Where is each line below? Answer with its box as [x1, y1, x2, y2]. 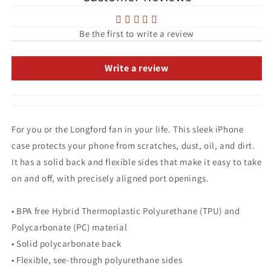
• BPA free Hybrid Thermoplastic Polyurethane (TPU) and [11, 204, 240, 217]
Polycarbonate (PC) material [11, 221, 128, 233]
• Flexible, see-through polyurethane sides [11, 253, 183, 266]
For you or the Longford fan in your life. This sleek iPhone [11, 123, 244, 135]
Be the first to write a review [79, 27, 194, 39]
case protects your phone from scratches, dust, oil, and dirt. [11, 139, 255, 151]
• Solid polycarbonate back [11, 237, 122, 249]
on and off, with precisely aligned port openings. [11, 172, 212, 184]
